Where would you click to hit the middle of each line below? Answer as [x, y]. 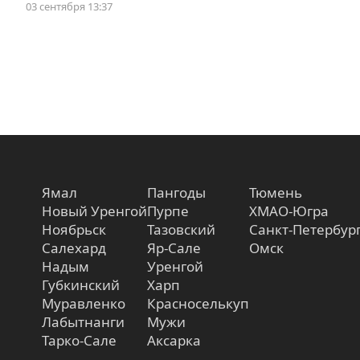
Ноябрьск [74, 230]
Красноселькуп [198, 304]
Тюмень [276, 193]
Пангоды [176, 193]
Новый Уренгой [94, 211]
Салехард [74, 248]
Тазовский [181, 230]
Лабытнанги [83, 322]
